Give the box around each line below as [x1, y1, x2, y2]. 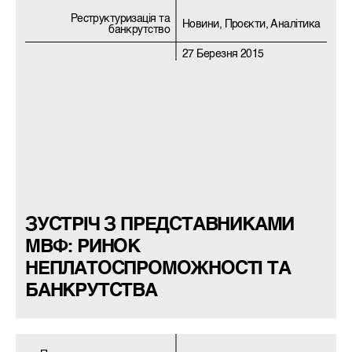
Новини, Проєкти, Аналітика [182, 19, 321, 31]
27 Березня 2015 [182, 49, 264, 60]
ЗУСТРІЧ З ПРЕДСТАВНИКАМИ [25, 216, 295, 236]
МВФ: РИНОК [25, 238, 140, 258]
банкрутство [108, 24, 170, 36]
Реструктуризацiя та [70, 13, 170, 25]
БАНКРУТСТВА [25, 282, 157, 302]
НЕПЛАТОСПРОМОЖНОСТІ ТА [25, 260, 291, 280]
